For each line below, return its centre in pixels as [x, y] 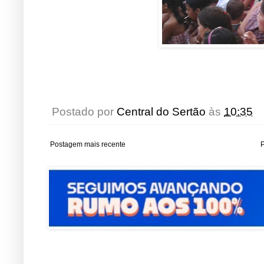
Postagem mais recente [88, 144]
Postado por [84, 111]
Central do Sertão [161, 111]
